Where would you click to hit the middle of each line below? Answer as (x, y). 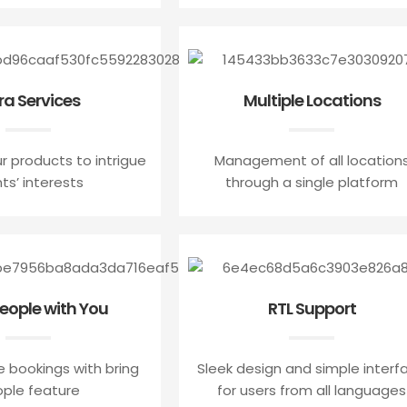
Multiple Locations (312, 100)
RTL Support (312, 308)
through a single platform (312, 182)
